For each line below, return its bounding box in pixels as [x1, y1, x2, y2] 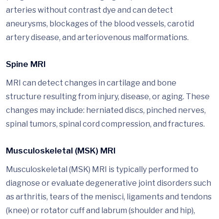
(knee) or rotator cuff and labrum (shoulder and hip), [6, 206, 195, 216]
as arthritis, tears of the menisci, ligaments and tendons [6, 192, 212, 202]
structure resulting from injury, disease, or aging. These [6, 92, 210, 102]
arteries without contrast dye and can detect [6, 5, 173, 15]
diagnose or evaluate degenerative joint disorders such [6, 178, 211, 188]
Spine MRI [6, 59, 46, 69]
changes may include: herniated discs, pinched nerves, [6, 106, 206, 115]
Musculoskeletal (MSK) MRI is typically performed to [6, 165, 198, 175]
